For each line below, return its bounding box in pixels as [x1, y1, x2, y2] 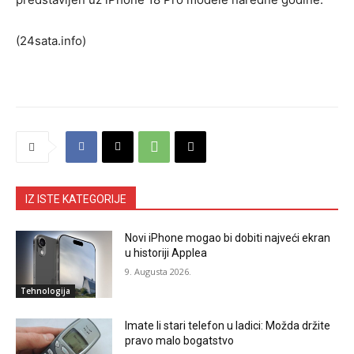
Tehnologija [21, 285, 70, 297]
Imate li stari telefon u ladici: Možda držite [125, 319, 331, 333]
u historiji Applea [125, 246, 208, 259]
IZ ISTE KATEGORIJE [25, 192, 126, 205]
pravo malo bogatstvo [125, 334, 235, 348]
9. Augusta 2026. [125, 265, 192, 277]
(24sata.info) [16, 32, 86, 48]
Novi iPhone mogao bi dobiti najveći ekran [125, 231, 331, 244]
